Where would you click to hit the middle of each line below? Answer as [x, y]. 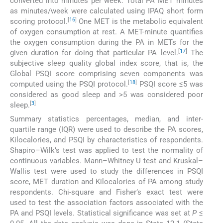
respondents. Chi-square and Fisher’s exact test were [107, 192]
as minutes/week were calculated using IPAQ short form [107, 11]
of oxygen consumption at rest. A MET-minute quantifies [107, 32]
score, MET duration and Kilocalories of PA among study [107, 182]
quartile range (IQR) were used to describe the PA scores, [107, 130]
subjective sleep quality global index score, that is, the [107, 63]
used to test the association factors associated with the [107, 203]
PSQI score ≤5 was [170, 84]
